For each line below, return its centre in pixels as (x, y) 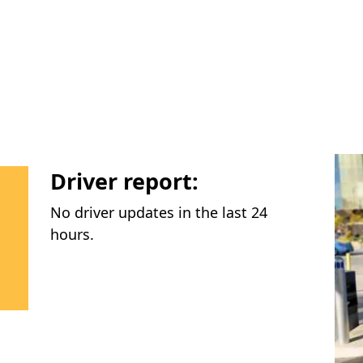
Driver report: (124, 181)
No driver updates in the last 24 (158, 212)
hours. (72, 234)
